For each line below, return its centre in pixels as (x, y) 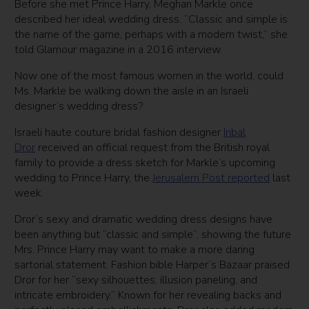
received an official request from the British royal (153, 148)
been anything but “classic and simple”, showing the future (153, 235)
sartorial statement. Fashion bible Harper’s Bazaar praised (152, 265)
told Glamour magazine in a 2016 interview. (119, 50)
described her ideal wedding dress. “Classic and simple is (151, 20)
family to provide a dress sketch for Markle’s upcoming (145, 163)
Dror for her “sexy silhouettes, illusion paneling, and (136, 280)
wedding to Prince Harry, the (84, 178)
